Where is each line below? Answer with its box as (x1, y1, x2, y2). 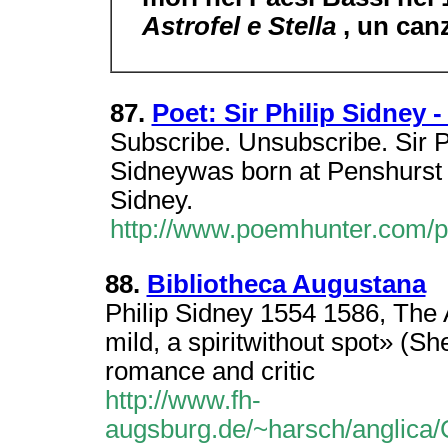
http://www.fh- (104, 386, 261, 414)
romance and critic (104, 357, 315, 385)
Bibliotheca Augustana (146, 270, 426, 298)
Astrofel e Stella (141, 12, 343, 40)
